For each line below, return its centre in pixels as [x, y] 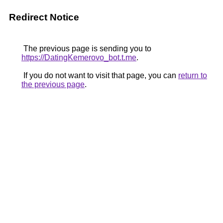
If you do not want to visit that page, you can [100, 75]
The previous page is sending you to [86, 49]
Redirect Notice [44, 17]
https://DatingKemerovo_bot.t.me [79, 57]
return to [193, 75]
